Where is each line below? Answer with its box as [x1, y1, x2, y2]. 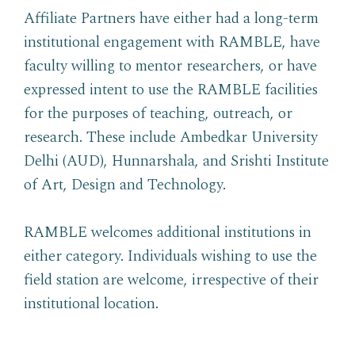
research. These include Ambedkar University [24, 125, 318, 149]
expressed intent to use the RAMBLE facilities [24, 78, 318, 101]
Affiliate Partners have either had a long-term [24, 6, 319, 30]
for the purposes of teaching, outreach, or [24, 101, 292, 125]
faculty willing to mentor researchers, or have [24, 54, 317, 78]
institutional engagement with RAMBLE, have [24, 30, 320, 54]
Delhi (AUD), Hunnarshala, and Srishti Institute [24, 149, 329, 173]
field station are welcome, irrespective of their [24, 268, 319, 292]
